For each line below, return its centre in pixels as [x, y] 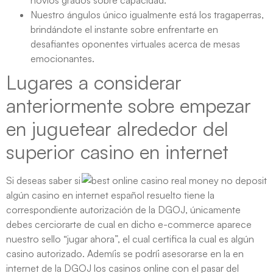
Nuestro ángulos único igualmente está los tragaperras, [147, 15]
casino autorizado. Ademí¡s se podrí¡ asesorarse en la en [125, 254]
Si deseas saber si [43, 181]
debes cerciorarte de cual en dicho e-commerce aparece [129, 225]
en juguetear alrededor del [117, 129]
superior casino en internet [117, 152]
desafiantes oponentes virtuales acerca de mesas [135, 44]
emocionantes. [62, 59]
